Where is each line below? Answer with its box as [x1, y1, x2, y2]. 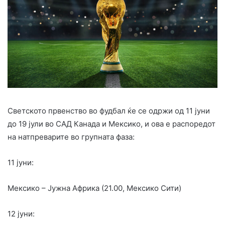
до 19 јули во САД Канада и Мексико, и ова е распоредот [8, 119, 215, 129]
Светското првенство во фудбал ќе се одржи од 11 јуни [8, 105, 210, 116]
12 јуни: [8, 208, 35, 218]
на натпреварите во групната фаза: [8, 132, 135, 142]
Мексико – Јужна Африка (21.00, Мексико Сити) [8, 183, 181, 193]
